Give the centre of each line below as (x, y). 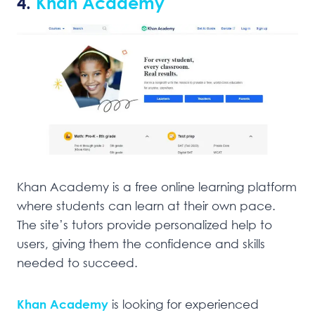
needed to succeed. (77, 262)
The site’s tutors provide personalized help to (144, 224)
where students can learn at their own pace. (146, 205)
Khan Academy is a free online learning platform (157, 186)
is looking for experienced (184, 304)
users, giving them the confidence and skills (141, 243)
